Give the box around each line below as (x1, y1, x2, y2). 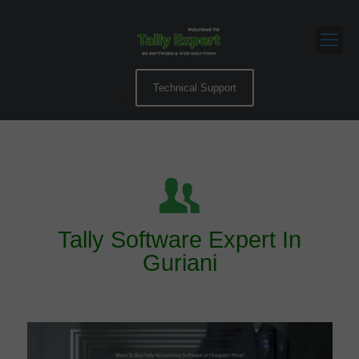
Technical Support (152, 82, 236, 94)
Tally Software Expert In (58, 227, 301, 252)
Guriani (142, 250, 217, 276)
